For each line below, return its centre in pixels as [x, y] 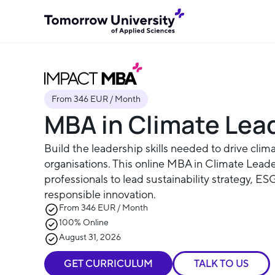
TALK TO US [221, 264]
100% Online [84, 223]
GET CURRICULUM [108, 264]
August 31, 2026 [90, 237]
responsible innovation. [100, 195]
